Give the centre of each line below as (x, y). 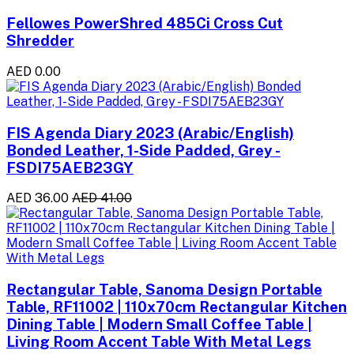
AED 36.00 (38, 198)
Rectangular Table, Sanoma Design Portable (164, 290)
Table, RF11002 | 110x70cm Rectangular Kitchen (177, 307)
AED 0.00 (34, 72)
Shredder (40, 41)
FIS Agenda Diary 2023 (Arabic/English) (150, 132)
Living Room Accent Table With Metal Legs (159, 342)
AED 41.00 (102, 198)
